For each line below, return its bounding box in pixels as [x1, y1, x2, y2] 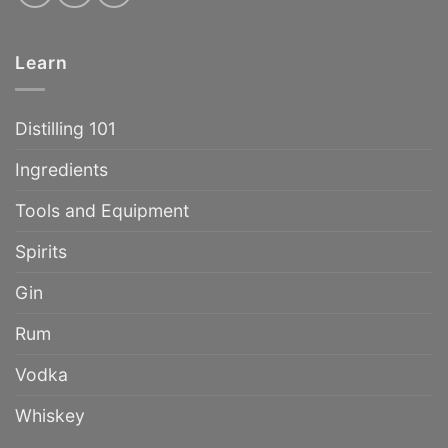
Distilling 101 [15, 117, 116, 139]
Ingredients [15, 158, 108, 180]
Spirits [15, 240, 67, 262]
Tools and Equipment [15, 199, 189, 221]
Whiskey [15, 404, 85, 426]
